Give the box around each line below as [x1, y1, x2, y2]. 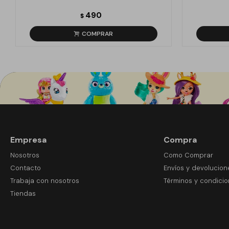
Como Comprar [163, 151, 213, 159]
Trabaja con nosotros [10, 176, 79, 185]
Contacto [10, 164, 41, 172]
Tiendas [10, 189, 36, 198]
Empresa [10, 134, 47, 145]
